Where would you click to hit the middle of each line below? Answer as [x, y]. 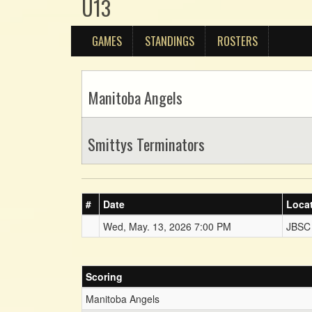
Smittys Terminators [146, 144]
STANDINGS [170, 41]
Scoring [104, 276]
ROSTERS [237, 41]
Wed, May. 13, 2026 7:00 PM [167, 226]
